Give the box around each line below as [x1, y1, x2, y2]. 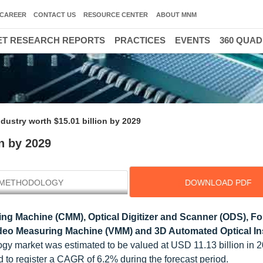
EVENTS [175, 35, 210, 45]
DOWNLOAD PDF [184, 178, 252, 187]
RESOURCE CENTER [83, 11, 148, 18]
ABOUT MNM [156, 11, 197, 18]
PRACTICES [114, 35, 166, 45]
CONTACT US [33, 11, 76, 18]
